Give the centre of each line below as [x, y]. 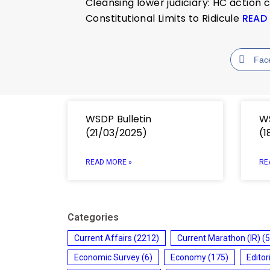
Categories [93, 217]
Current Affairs [103, 238]
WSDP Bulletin [118, 119]
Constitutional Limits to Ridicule [164, 18]
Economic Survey [107, 257]
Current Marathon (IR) [219, 238]
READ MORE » [109, 162]
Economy [188, 257]
